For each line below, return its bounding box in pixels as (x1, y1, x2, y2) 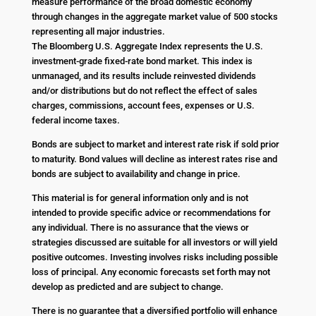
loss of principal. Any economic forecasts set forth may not (31, 266, 270, 277)
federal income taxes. (31, 114, 120, 126)
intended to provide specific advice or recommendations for (31, 207, 271, 218)
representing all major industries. (31, 25, 165, 37)
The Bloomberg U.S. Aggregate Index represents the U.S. (31, 40, 263, 51)
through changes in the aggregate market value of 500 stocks (31, 11, 278, 22)
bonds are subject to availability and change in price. (31, 168, 241, 179)
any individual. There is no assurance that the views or (31, 221, 249, 233)
